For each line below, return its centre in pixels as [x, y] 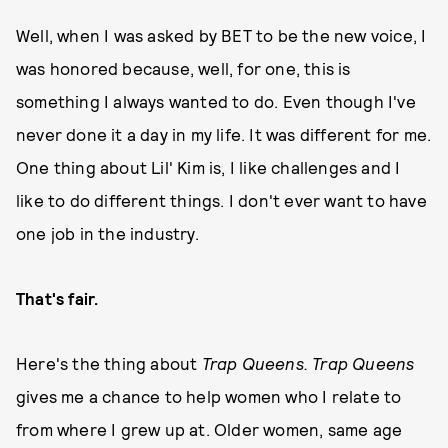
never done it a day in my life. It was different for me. [224, 134]
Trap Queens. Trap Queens [308, 363]
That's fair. [57, 298]
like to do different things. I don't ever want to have [221, 200]
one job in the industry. [107, 233]
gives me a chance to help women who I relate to [209, 396]
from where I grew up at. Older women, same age [209, 429]
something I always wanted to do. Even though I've [216, 101]
